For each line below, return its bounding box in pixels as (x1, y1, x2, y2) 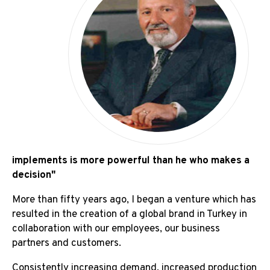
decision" (12, 168, 56, 182)
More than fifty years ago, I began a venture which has (12, 193, 256, 207)
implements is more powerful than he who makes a (12, 154, 250, 168)
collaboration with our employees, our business (12, 222, 220, 236)
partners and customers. (12, 236, 121, 250)
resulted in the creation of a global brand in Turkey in (12, 207, 247, 221)
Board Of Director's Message (19, 14, 134, 27)
